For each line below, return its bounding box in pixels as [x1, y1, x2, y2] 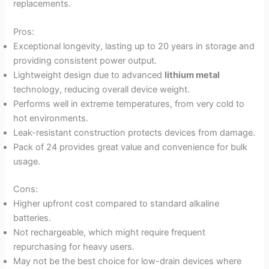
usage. [13, 156, 41, 168]
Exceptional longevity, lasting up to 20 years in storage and [13, 41, 255, 52]
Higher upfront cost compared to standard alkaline [13, 198, 220, 210]
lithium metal [165, 70, 220, 81]
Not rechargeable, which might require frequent [13, 227, 206, 238]
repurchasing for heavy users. [13, 241, 135, 253]
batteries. [13, 213, 52, 224]
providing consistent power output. [13, 55, 157, 67]
